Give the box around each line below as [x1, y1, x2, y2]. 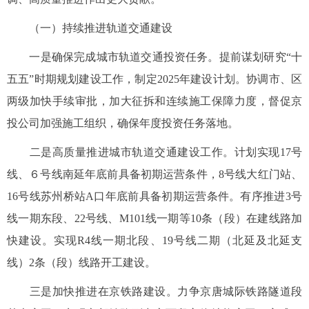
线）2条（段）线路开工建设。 [7, 256, 156, 268]
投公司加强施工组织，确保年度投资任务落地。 [7, 117, 239, 129]
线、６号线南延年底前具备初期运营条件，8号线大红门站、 [7, 168, 302, 180]
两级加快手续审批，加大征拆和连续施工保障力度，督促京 [7, 94, 302, 107]
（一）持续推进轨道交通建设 [7, 21, 172, 34]
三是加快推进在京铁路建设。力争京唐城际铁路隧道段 [7, 285, 302, 297]
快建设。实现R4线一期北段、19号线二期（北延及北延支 [7, 234, 302, 246]
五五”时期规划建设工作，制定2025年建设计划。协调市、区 [7, 72, 302, 85]
